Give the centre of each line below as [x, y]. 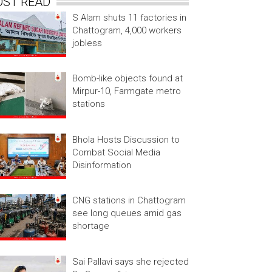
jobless [87, 43]
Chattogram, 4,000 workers [127, 31]
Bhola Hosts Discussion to [126, 139]
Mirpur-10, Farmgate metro [126, 91]
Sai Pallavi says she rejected [130, 261]
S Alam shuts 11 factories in [129, 18]
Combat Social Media [116, 152]
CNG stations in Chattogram [129, 201]
